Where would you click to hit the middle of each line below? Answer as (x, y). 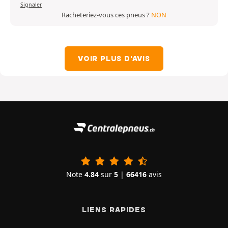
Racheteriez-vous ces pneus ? (106, 15)
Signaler (31, 5)
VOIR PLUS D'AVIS (114, 59)
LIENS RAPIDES (114, 210)
